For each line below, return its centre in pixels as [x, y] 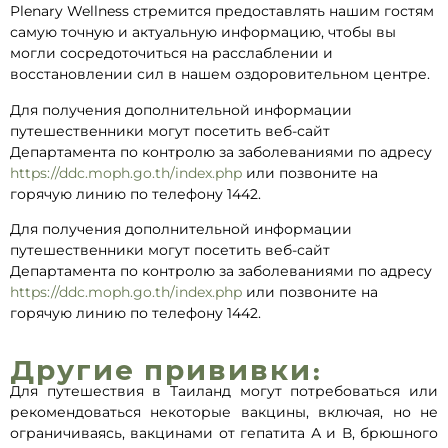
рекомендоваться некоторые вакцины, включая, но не [224, 411]
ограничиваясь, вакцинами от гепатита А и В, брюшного [224, 432]
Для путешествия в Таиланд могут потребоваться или [224, 390]
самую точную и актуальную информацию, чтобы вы [203, 32]
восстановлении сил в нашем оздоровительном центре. [220, 74]
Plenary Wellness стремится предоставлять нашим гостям [222, 11]
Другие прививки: [166, 369]
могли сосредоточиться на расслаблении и [171, 53]
